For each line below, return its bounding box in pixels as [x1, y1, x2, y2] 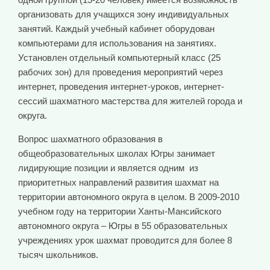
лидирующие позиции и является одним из [18, 163, 198, 174]
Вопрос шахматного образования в [18, 134, 163, 145]
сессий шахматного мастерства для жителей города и [18, 96, 242, 107]
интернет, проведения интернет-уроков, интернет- [18, 81, 224, 92]
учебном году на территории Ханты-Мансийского [18, 206, 221, 217]
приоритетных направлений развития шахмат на [18, 177, 219, 188]
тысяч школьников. [18, 250, 98, 260]
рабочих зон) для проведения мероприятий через [18, 67, 223, 78]
